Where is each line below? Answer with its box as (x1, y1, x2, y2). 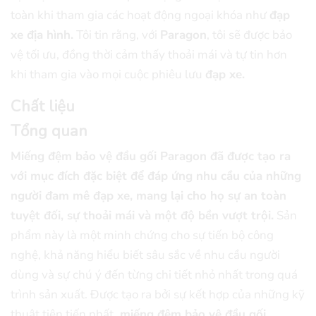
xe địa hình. (11, 26, 73, 43)
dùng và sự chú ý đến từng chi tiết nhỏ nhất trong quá (11, 267, 298, 284)
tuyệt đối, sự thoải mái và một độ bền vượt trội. (11, 207, 274, 224)
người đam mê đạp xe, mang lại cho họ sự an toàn (11, 188, 286, 205)
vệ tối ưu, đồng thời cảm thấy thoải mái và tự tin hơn (11, 46, 287, 63)
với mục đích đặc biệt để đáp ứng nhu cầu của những (11, 168, 301, 185)
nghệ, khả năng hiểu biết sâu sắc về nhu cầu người (11, 247, 280, 264)
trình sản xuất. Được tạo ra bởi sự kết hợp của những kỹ (11, 286, 305, 303)
